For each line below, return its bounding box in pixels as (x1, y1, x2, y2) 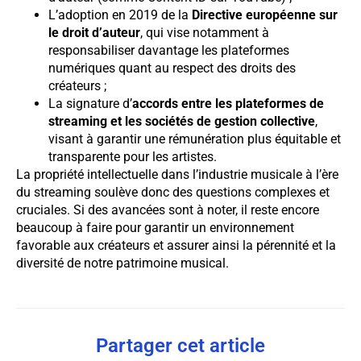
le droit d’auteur (48, 24, 140, 40)
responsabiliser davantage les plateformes (48, 42, 289, 58)
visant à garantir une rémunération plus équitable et (48, 131, 341, 147)
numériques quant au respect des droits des (48, 60, 296, 76)
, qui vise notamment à (140, 24, 269, 40)
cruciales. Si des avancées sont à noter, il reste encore (16, 201, 319, 218)
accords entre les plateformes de (132, 95, 324, 111)
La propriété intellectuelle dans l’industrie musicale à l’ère (16, 166, 338, 182)
